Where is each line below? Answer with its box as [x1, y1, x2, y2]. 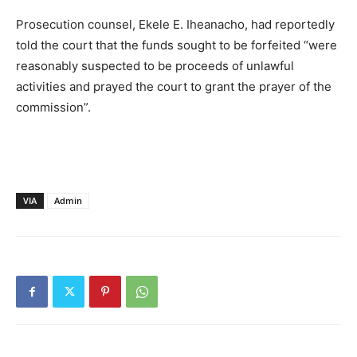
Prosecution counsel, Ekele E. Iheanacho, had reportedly [16, 17, 335, 33]
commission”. [16, 100, 91, 116]
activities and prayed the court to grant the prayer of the [16, 79, 331, 95]
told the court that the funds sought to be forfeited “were [16, 37, 337, 53]
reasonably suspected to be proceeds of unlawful [16, 58, 294, 74]
